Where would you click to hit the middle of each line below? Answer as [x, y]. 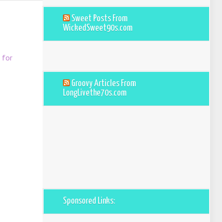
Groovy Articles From [104, 83]
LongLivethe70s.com [95, 93]
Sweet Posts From [99, 19]
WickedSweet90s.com [98, 28]
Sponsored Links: [89, 201]
